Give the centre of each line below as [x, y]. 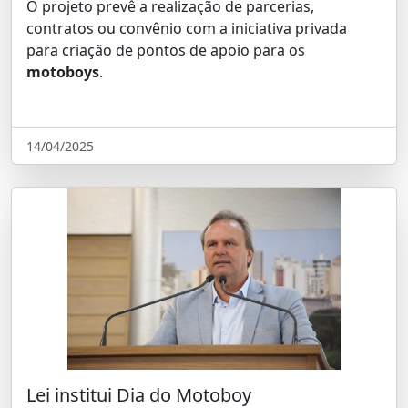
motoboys [63, 72]
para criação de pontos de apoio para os [166, 50]
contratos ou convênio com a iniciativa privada [187, 28]
